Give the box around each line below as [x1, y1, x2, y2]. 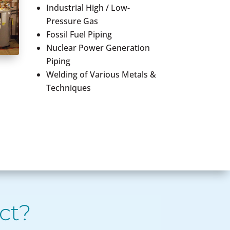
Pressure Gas [46, 15, 98, 27]
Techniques [46, 82, 91, 93]
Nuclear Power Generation [46, 42, 150, 53]
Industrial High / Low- [46, 2, 130, 13]
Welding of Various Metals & [46, 69, 156, 80]
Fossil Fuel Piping [46, 29, 112, 40]
